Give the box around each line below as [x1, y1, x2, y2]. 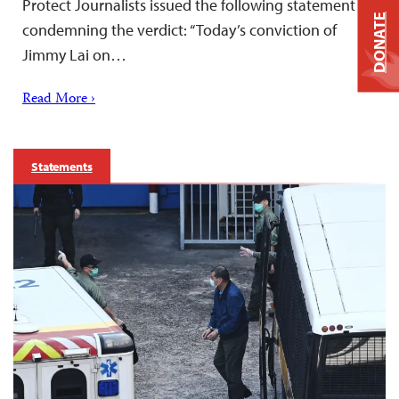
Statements [31, 159, 93, 175]
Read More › [22, 88, 95, 112]
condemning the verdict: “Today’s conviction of [22, 20, 337, 41]
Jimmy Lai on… [22, 45, 126, 66]
